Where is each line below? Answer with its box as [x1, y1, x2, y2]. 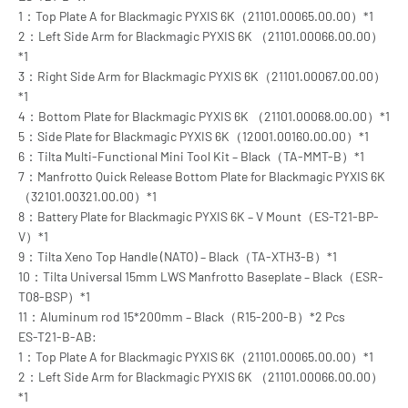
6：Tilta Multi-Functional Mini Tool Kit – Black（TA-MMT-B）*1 [18, 148, 364, 164]
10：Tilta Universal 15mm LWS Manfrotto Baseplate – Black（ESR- [18, 269, 383, 284]
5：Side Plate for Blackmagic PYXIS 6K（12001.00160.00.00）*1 [18, 128, 369, 144]
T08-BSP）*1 [18, 289, 90, 304]
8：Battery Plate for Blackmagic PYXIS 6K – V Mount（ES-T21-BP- [18, 209, 379, 224]
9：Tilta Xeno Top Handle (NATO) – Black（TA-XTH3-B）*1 [18, 249, 337, 264]
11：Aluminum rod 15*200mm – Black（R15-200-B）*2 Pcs [18, 309, 345, 324]
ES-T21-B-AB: [18, 329, 97, 344]
